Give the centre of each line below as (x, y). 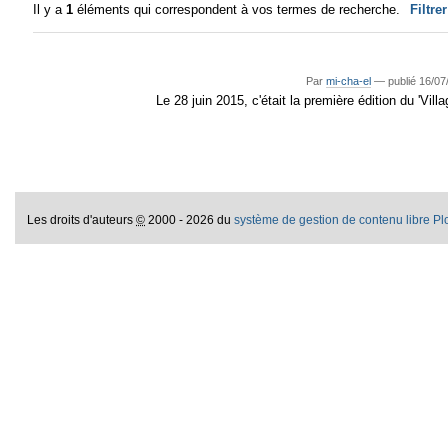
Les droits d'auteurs (82, 219)
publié (402, 80)
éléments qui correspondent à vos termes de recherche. (237, 10)
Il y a (50, 10)
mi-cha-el (349, 80)
